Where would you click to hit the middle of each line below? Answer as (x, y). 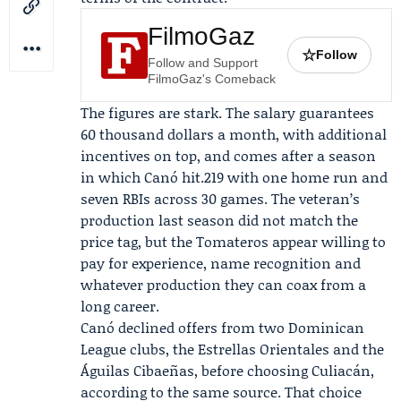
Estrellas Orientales (264, 349)
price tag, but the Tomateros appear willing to (233, 241)
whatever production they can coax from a (223, 284)
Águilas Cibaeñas (137, 370)
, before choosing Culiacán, (284, 370)
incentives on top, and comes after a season (228, 155)
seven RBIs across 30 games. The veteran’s (220, 198)
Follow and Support (203, 63)
